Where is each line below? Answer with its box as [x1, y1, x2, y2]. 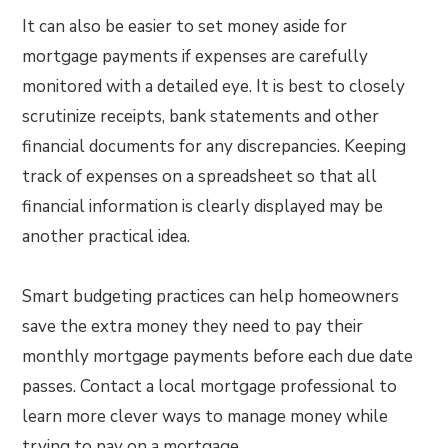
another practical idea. [22, 225, 191, 248]
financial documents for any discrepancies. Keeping [22, 135, 407, 158]
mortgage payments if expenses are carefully [22, 45, 369, 68]
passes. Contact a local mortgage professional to [22, 375, 398, 398]
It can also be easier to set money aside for [22, 15, 348, 38]
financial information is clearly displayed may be [22, 195, 384, 218]
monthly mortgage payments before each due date [22, 345, 414, 368]
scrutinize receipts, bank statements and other [22, 105, 380, 128]
